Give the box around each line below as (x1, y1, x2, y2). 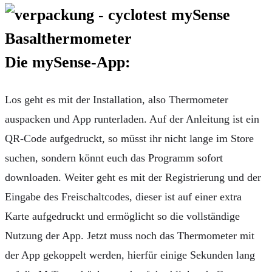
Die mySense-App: (5, 53, 131, 71)
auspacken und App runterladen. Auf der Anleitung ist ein (5, 112, 259, 125)
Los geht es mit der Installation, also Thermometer (5, 93, 228, 106)
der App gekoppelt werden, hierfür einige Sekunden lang (5, 248, 255, 261)
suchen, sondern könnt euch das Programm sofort (5, 151, 223, 164)
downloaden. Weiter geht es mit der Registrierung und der (5, 171, 261, 183)
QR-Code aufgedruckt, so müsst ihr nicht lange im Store (5, 132, 254, 144)
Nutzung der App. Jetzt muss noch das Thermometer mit (5, 229, 254, 242)
